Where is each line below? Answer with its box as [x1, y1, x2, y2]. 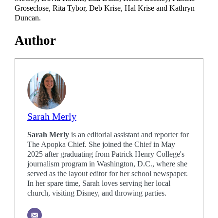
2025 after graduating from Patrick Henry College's [27, 150, 184, 159]
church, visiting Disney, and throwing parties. [27, 189, 166, 198]
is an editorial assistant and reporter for [69, 130, 189, 140]
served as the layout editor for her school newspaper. [27, 169, 188, 179]
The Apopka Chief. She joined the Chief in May [27, 140, 175, 149]
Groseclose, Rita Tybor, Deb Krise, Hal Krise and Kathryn [15, 3, 195, 13]
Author [15, 33, 56, 48]
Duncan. [15, 13, 41, 22]
